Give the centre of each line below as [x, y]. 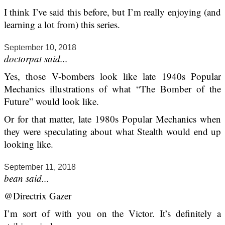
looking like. [29, 144]
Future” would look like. [51, 101]
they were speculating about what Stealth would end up [113, 132]
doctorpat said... [36, 59]
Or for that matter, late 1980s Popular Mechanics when [113, 119]
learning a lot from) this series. [62, 25]
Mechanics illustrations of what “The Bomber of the [113, 89]
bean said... [27, 178]
